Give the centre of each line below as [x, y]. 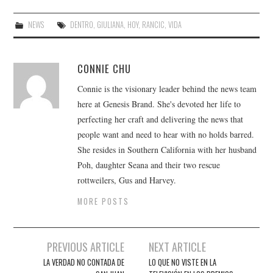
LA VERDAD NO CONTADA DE [83, 263]
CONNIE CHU [105, 69]
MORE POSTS [104, 202]
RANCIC [153, 25]
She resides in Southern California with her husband [167, 150]
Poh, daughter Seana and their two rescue [149, 165]
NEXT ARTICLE [178, 247]
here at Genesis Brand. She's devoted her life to [159, 104]
